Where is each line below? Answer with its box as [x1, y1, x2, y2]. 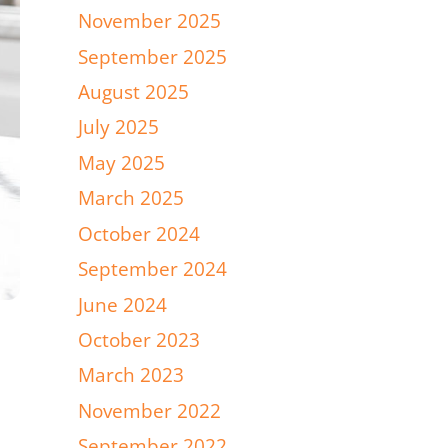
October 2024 [77, 220, 200, 247]
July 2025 [77, 114, 159, 141]
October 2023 [77, 327, 200, 354]
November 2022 [77, 397, 221, 424]
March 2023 [77, 362, 184, 389]
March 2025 [77, 185, 184, 212]
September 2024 [77, 256, 227, 283]
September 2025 [77, 43, 227, 70]
